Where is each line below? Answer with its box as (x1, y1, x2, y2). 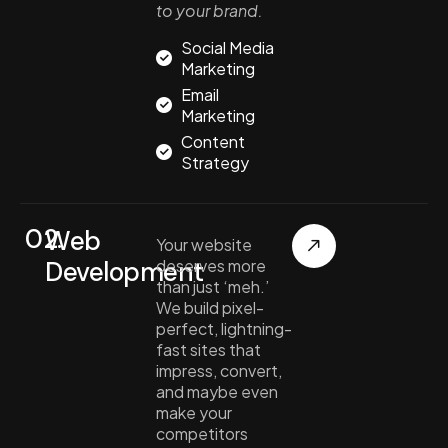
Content (180, 130, 245, 152)
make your (155, 401, 232, 423)
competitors (155, 422, 248, 444)
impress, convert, (155, 359, 282, 381)
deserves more (155, 254, 266, 276)
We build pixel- (155, 296, 264, 318)
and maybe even (155, 380, 278, 402)
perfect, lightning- (155, 317, 292, 339)
